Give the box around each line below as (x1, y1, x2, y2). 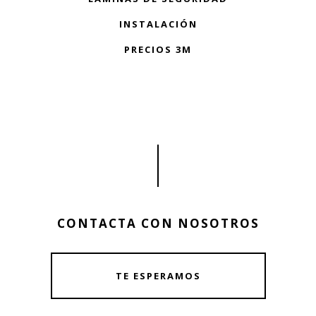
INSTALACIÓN (119, 18, 197, 31)
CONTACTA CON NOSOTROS (56, 215, 260, 232)
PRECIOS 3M (124, 43, 192, 56)
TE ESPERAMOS (115, 269, 201, 283)
